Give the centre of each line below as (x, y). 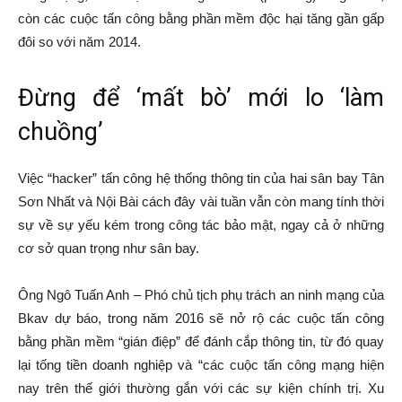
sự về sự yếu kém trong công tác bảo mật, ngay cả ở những (201, 225)
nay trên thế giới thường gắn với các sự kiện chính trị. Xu (201, 389)
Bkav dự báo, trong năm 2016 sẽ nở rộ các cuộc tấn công (201, 319)
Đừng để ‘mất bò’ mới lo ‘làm (201, 98)
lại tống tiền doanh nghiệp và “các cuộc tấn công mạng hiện (201, 365)
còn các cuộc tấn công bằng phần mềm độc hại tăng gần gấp (201, 19)
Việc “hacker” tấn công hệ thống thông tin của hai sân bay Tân (201, 179)
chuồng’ (61, 132)
